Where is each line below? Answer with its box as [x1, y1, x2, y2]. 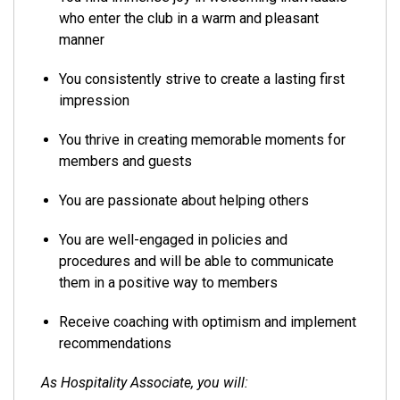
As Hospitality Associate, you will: [41, 374, 248, 391]
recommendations [59, 335, 171, 352]
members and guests [59, 153, 192, 170]
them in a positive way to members [59, 274, 278, 291]
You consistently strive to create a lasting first [59, 71, 345, 87]
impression [59, 92, 129, 109]
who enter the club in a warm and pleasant [59, 10, 319, 27]
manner [59, 31, 104, 48]
